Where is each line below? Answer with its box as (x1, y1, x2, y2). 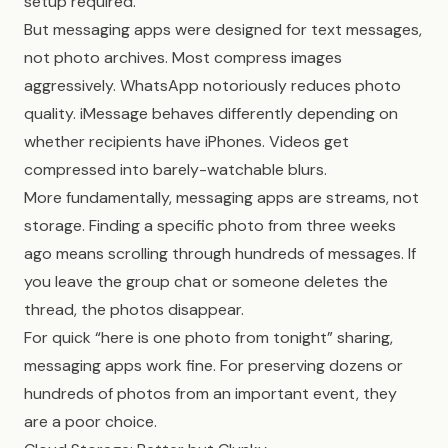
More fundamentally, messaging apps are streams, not (24, 187, 419, 208)
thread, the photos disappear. (24, 299, 244, 320)
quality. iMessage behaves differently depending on (24, 103, 398, 124)
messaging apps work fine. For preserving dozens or (24, 355, 403, 376)
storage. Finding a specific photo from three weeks (24, 215, 396, 236)
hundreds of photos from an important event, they (24, 383, 397, 404)
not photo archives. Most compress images (24, 47, 342, 68)
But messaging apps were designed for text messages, (24, 19, 422, 40)
